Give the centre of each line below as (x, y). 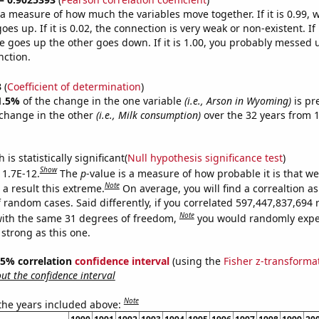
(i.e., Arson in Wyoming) (237, 100)
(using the (196, 261)
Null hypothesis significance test (205, 157)
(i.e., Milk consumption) (148, 115)
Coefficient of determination (74, 86)
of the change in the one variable (103, 100)
